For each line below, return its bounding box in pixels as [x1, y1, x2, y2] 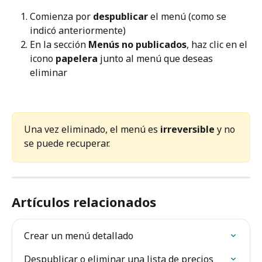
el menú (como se [148, 10, 229, 23]
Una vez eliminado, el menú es [24, 123, 160, 136]
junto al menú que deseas [98, 52, 215, 65]
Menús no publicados [88, 38, 187, 51]
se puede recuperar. [24, 137, 110, 150]
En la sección [30, 38, 88, 51]
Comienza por [30, 10, 93, 23]
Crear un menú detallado [24, 229, 133, 243]
